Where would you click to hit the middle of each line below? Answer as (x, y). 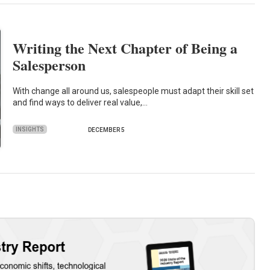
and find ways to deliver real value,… (80, 102)
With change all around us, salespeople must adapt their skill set (133, 91)
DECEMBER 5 (107, 130)
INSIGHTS (30, 129)
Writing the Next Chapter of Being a (125, 48)
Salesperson (49, 65)
